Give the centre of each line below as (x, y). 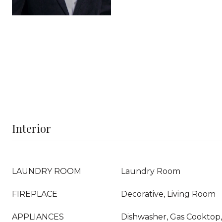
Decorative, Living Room (168, 194)
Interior (31, 128)
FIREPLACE (35, 194)
